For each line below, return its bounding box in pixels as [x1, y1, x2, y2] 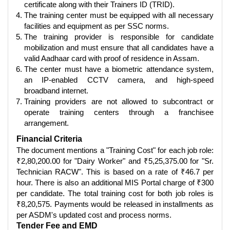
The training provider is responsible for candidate [24, 32, 214, 41]
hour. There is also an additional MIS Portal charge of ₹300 [16, 178, 214, 187]
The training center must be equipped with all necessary [24, 10, 214, 20]
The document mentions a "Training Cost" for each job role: [16, 145, 214, 155]
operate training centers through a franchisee [24, 107, 214, 117]
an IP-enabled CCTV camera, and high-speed [24, 75, 214, 84]
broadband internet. [24, 86, 88, 95]
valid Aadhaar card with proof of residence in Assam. [24, 53, 199, 63]
